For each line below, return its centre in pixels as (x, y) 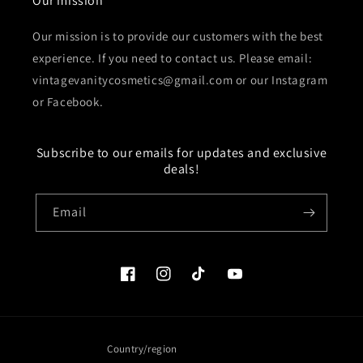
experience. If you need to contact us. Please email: (173, 58)
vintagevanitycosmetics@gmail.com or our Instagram (180, 80)
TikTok (208, 282)
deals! (181, 169)
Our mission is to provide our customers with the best (178, 36)
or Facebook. (68, 102)
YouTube (250, 282)
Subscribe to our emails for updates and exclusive (181, 153)
